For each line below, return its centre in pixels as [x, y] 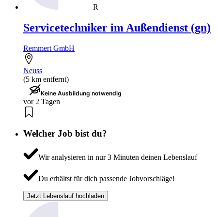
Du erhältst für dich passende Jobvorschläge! [106, 178]
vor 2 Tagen [42, 101]
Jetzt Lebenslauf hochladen [66, 196]
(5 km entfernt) [46, 79]
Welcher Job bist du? [65, 134]
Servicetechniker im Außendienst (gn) [117, 27]
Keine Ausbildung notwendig [81, 93]
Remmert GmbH [49, 48]
